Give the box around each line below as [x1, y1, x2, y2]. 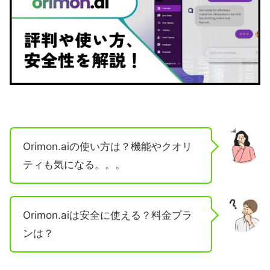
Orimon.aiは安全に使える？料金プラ [23, 209, 192, 222]
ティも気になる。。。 [23, 159, 125, 171]
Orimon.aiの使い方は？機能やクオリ [23, 140, 192, 153]
